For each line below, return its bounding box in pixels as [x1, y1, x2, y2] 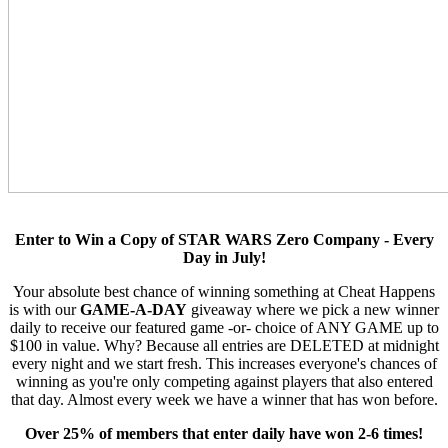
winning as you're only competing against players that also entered [15, 372, 433, 390]
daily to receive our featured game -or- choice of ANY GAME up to [9, 318, 439, 336]
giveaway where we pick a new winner [187, 300, 439, 318]
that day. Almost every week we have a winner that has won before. [10, 390, 438, 408]
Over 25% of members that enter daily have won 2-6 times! [25, 424, 423, 442]
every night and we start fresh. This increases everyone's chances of [11, 354, 437, 372]
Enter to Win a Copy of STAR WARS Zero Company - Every [14, 230, 434, 248]
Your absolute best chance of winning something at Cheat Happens [13, 282, 435, 300]
